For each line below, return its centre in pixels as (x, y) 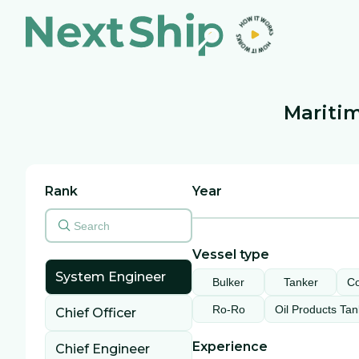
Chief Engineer (103, 349)
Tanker (301, 282)
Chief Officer (96, 313)
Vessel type (231, 254)
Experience (230, 347)
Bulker (228, 282)
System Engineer (111, 277)
